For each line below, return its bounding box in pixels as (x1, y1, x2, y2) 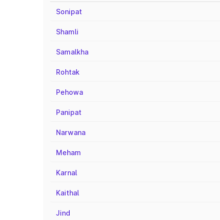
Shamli (56, 27, 79, 36)
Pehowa (56, 88, 83, 96)
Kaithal (56, 189, 79, 197)
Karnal (56, 168, 77, 177)
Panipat (56, 108, 82, 116)
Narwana (56, 128, 85, 137)
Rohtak (56, 68, 80, 76)
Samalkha (56, 48, 88, 56)
